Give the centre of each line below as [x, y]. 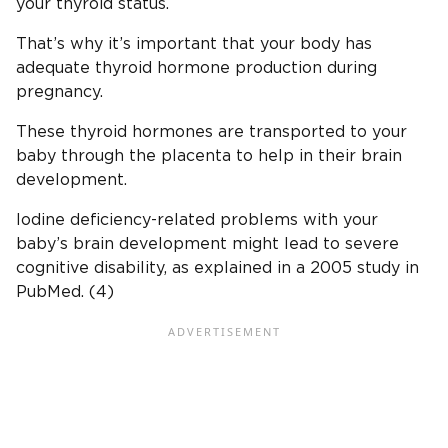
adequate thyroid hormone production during [196, 68]
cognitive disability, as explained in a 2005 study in [217, 268]
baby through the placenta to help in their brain [209, 156]
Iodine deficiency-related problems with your [197, 220]
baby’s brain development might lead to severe [207, 244]
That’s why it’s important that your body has [194, 44]
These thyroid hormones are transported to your [211, 132]
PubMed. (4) [65, 292]
